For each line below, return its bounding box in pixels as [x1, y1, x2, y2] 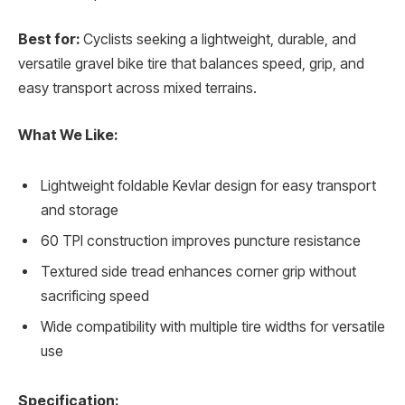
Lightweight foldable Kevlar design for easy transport [41, 176, 376, 194]
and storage [41, 201, 118, 219]
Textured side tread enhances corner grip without [41, 262, 356, 280]
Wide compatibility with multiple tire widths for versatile [41, 317, 385, 335]
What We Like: [18, 127, 118, 145]
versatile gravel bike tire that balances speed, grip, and [18, 55, 364, 73]
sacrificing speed [41, 287, 149, 305]
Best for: [18, 31, 80, 49]
